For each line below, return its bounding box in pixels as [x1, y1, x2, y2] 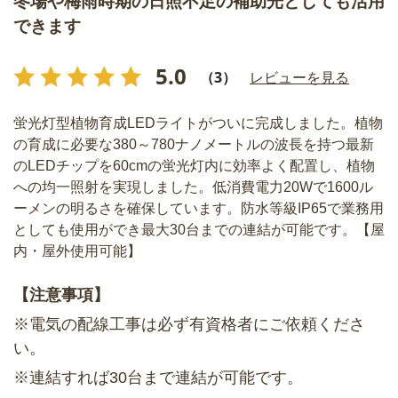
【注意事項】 [13, 285, 109, 304]
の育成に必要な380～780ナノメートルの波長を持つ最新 [13, 136, 374, 152]
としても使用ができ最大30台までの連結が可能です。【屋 [13, 221, 385, 237]
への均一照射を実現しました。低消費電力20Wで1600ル [13, 179, 373, 195]
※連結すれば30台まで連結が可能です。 [13, 368, 303, 386]
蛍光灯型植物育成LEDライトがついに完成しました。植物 [13, 115, 383, 131]
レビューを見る [250, 68, 349, 88]
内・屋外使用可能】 [13, 243, 141, 259]
